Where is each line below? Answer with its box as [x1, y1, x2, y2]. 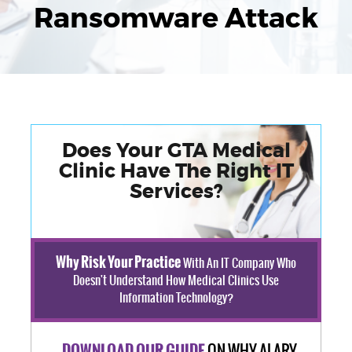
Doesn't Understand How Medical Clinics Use [73, 271, 279, 289]
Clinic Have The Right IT [58, 159, 294, 184]
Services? [129, 179, 223, 204]
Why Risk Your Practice [56, 251, 181, 273]
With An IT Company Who [181, 254, 296, 272]
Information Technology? [119, 288, 233, 306]
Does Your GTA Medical [61, 138, 291, 163]
